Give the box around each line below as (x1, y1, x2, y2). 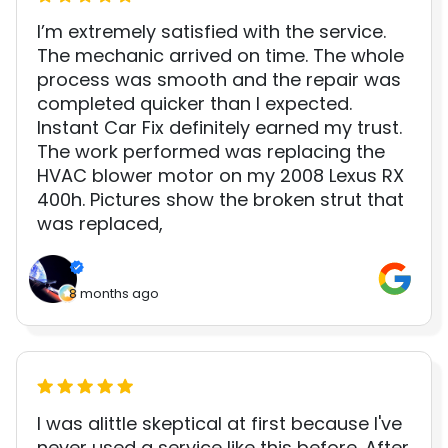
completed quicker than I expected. (37, 91, 352, 117)
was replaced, (37, 211, 163, 237)
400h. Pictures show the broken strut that (37, 187, 404, 213)
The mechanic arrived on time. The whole (37, 43, 404, 69)
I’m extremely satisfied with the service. (37, 19, 386, 45)
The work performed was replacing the (37, 139, 385, 165)
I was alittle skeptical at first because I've (37, 410, 402, 436)
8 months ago (69, 283, 159, 303)
